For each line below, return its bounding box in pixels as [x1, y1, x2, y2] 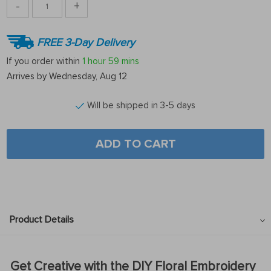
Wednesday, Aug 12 [49, 71, 127, 82]
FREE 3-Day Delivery [37, 35, 135, 49]
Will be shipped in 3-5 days [87, 100, 195, 111]
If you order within [7, 55, 82, 67]
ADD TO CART [95, 137, 176, 151]
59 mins [108, 55, 139, 67]
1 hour [82, 55, 106, 67]
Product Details [10, 214, 74, 226]
